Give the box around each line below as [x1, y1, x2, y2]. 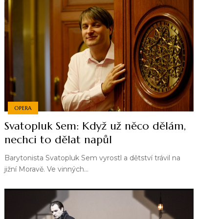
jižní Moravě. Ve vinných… [4, 165, 89, 174]
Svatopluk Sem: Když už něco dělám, [4, 119, 186, 133]
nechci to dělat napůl [4, 133, 112, 147]
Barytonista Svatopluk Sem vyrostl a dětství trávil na [4, 153, 181, 163]
